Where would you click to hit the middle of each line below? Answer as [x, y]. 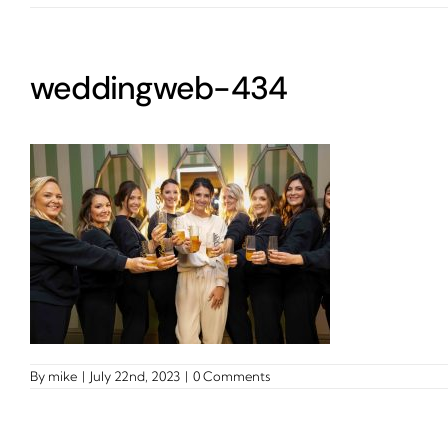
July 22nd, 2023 [135, 376]
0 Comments [231, 376]
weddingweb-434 [159, 88]
